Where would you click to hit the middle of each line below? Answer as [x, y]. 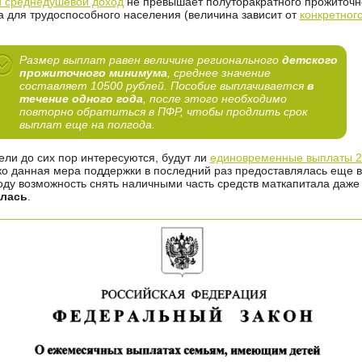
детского [310, 60]
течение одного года [81, 99]
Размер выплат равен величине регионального [151, 60]
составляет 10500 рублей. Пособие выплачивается [163, 86]
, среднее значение [219, 73]
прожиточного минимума [93, 73]
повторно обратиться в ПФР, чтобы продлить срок [164, 112]
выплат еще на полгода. [87, 124]
